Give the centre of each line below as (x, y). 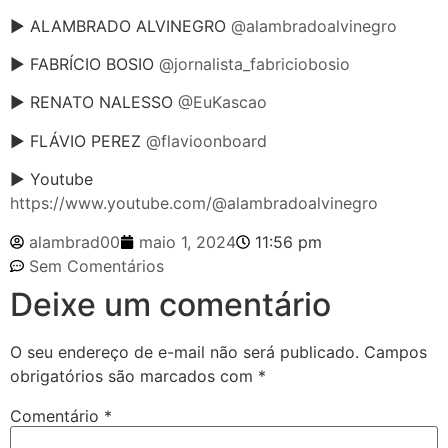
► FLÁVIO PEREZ (78, 140)
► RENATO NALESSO (94, 102)
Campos (395, 351)
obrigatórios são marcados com (134, 375)
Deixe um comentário (170, 304)
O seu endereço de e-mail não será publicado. (184, 351)
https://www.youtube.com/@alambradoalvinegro (194, 203)
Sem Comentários (96, 265)
